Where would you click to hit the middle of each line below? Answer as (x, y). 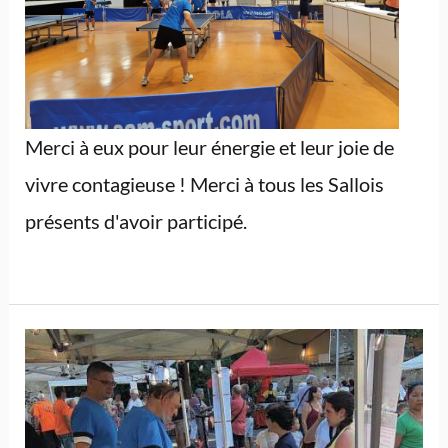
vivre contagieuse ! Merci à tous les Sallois (204, 183)
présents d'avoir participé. (135, 220)
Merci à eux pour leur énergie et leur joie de (209, 146)
